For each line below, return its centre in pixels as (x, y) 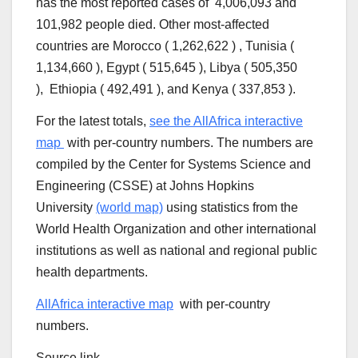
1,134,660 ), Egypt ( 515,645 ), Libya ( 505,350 (167, 68)
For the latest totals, (93, 121)
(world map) (129, 208)
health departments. (92, 272)
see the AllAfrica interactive (226, 121)
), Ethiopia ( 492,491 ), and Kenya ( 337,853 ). (166, 89)
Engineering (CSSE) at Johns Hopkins (145, 186)
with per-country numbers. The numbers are (189, 143)
